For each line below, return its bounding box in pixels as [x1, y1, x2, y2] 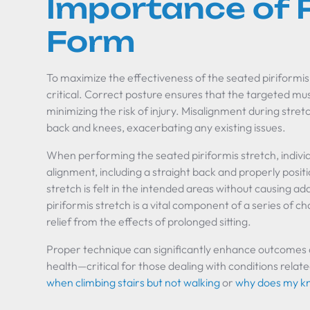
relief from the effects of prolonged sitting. [46, 215, 252, 228]
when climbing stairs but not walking [46, 275, 221, 289]
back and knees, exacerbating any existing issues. [46, 120, 286, 134]
